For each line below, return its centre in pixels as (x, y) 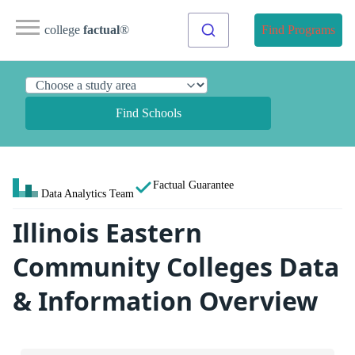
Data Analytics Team (88, 193)
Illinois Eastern (107, 233)
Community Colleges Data (176, 267)
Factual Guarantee (193, 185)
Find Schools (148, 113)
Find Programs (298, 30)
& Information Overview (165, 301)
